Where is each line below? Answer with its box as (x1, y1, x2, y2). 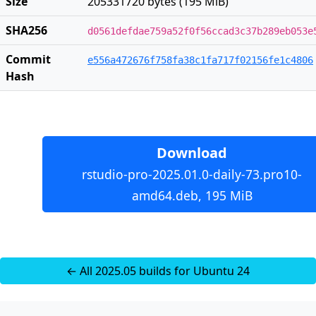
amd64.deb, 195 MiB (131, 187, 253, 204)
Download (157, 143, 227, 162)
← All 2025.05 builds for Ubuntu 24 (66, 263, 250, 279)
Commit (6, 51, 51, 67)
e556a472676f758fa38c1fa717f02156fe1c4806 (87, 54, 313, 66)
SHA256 (6, 23, 47, 38)
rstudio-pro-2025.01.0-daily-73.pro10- (82, 166, 302, 183)
